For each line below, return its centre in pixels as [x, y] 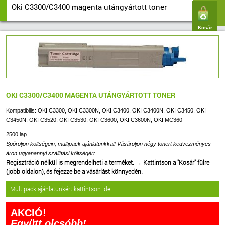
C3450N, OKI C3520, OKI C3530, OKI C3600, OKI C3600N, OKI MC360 [94, 119]
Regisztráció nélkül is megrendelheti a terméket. [71, 162]
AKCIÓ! [28, 213]
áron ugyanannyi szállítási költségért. [51, 153]
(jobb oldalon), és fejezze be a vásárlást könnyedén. [74, 171]
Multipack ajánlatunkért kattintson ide [60, 189]
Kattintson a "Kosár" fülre [176, 162]
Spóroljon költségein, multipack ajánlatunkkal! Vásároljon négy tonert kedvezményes [108, 143]
